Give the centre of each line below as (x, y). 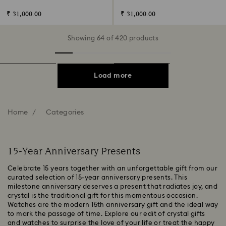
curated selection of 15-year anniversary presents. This (97, 178)
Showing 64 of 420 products (113, 38)
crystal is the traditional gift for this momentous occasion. (103, 196)
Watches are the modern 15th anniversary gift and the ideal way (113, 205)
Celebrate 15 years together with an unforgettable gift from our (113, 168)
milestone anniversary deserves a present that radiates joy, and (113, 187)
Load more (113, 75)
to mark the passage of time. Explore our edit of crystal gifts (106, 214)
